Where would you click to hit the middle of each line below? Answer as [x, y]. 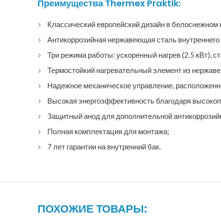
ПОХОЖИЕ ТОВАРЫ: [92, 209]
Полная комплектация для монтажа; [108, 131]
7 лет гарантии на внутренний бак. [104, 147]
